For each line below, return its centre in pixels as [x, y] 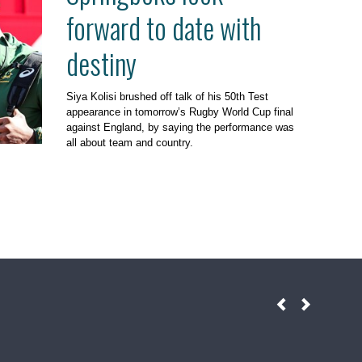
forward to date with [163, 27]
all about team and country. [129, 142]
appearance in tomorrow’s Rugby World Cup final [179, 112]
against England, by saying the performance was [180, 127]
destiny [101, 63]
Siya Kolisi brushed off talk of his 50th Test [167, 96]
